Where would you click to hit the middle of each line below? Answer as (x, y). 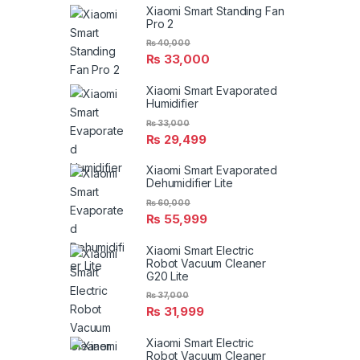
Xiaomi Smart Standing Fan (215, 11)
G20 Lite (168, 276)
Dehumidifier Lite (190, 183)
